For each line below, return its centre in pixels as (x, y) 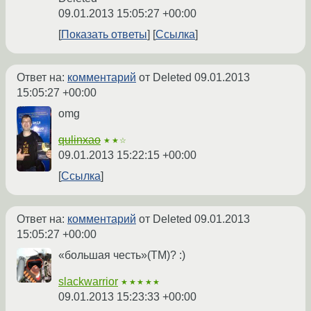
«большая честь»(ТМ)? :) (122, 255)
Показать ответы (104, 34)
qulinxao (79, 140)
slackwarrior (88, 281)
